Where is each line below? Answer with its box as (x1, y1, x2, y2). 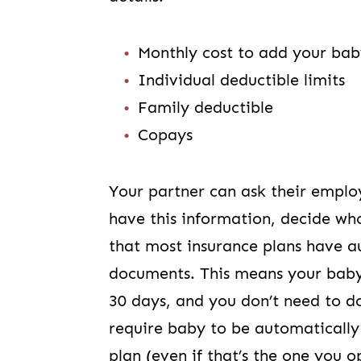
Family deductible (138, 98, 274, 117)
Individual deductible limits (138, 70, 346, 89)
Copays (138, 125, 193, 144)
